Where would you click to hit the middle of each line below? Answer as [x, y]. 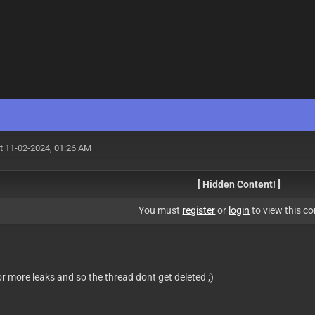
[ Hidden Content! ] [239, 184]
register [199, 210]
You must [161, 210]
